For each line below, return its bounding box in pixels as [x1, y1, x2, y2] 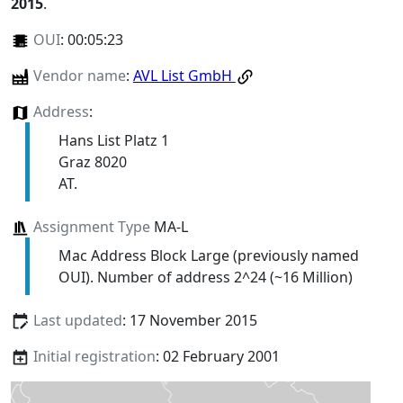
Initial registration [32, 346, 156, 367]
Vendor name [32, 65, 126, 85]
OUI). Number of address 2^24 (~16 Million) [58, 267, 353, 288]
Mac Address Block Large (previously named [58, 246, 359, 266]
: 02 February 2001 [155, 346, 280, 367]
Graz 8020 [58, 152, 127, 173]
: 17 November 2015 [121, 310, 257, 331]
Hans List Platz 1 [58, 130, 169, 151]
